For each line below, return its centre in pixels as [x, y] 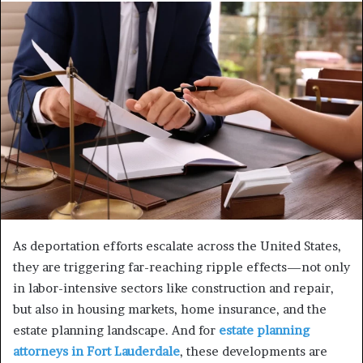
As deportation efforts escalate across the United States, [177, 246]
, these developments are [254, 351]
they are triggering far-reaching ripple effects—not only [181, 267]
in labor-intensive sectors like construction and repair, [173, 288]
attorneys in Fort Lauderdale [96, 351]
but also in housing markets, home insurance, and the [170, 309]
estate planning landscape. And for [116, 330]
